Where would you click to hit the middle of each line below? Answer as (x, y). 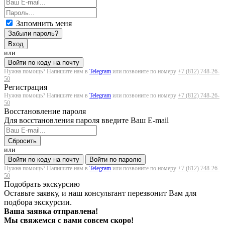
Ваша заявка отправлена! (51, 211)
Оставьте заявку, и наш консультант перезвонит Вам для (100, 193)
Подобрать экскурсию (42, 184)
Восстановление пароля (45, 111)
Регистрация (26, 87)
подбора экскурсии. (38, 202)
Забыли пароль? (33, 34)
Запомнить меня (44, 24)
